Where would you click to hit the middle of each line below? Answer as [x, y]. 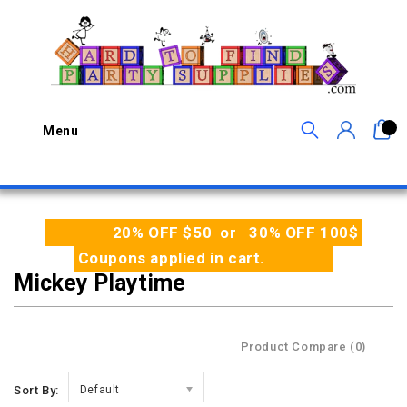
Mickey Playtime [99, 283]
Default [100, 390]
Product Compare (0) [303, 347]
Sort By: [36, 390]
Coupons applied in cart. [169, 258]
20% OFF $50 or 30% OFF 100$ [238, 233]
